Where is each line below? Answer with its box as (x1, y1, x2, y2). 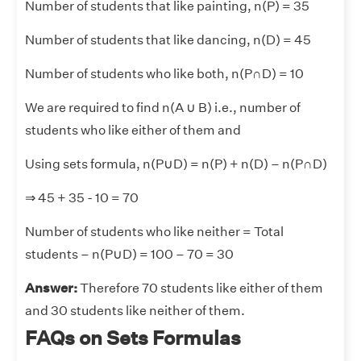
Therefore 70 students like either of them (80, 280, 323, 297)
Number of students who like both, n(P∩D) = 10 (25, 66, 304, 82)
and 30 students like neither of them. (25, 303, 245, 319)
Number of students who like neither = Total (25, 224, 284, 240)
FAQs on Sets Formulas (25, 326, 241, 350)
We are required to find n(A (25, 100, 186, 116)
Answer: (25, 280, 80, 297)
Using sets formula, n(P (25, 156, 164, 172)
